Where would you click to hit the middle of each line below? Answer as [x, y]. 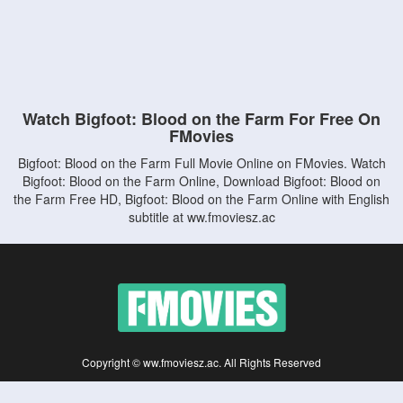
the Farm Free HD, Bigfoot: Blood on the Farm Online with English [201, 199]
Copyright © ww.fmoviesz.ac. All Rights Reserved [201, 362]
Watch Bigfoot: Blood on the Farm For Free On [201, 119]
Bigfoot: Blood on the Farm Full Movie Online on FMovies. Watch [201, 163]
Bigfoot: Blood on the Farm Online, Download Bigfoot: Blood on [201, 181]
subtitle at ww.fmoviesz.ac [201, 217]
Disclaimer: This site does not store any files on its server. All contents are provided [201, 385]
